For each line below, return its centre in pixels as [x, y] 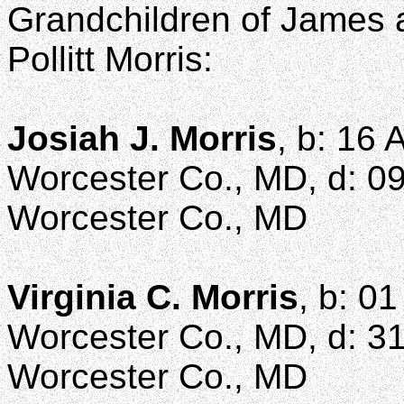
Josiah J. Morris [142, 138]
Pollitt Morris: [110, 59]
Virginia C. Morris [153, 297]
